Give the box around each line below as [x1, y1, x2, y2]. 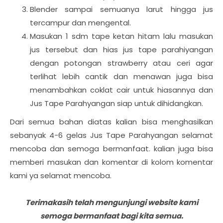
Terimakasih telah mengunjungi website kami [25, 197, 198, 208]
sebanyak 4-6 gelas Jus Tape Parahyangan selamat [10, 130, 213, 140]
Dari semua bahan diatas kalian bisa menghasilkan [10, 116, 213, 127]
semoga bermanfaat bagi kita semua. [40, 211, 183, 221]
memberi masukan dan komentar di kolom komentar [10, 157, 213, 167]
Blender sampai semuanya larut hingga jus [30, 4, 213, 14]
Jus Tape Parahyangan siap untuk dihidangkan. [30, 98, 205, 109]
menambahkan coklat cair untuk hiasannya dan [30, 85, 213, 95]
